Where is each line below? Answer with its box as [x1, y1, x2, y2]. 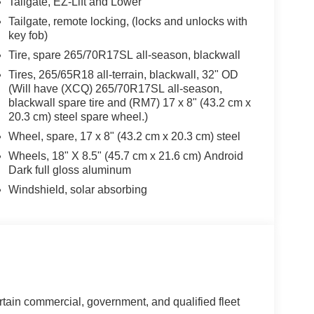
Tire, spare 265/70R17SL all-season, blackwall [8, 48, 240, 61]
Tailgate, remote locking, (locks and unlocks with [8, 15, 247, 27]
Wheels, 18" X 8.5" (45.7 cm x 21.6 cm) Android [8, 149, 243, 162]
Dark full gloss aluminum [8, 163, 131, 176]
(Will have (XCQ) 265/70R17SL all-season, [8, 82, 222, 95]
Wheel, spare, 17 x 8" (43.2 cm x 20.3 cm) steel [8, 130, 240, 142]
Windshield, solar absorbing [8, 183, 147, 196]
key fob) [8, 29, 48, 41]
